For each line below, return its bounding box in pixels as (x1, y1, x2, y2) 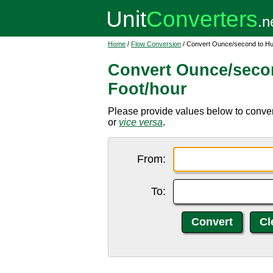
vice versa (119, 117, 163, 127)
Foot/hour (108, 80, 187, 98)
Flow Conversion (131, 40, 181, 48)
